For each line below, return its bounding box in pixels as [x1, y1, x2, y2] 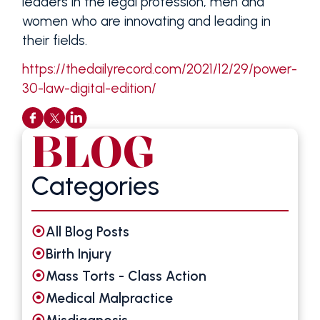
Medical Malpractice [46, 289, 174, 306]
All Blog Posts [46, 223, 130, 240]
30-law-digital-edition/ [21, 79, 156, 96]
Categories [31, 170, 160, 202]
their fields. [21, 31, 87, 49]
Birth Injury [46, 245, 113, 262]
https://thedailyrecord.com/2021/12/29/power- [21, 60, 297, 77]
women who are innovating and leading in [21, 12, 271, 29]
